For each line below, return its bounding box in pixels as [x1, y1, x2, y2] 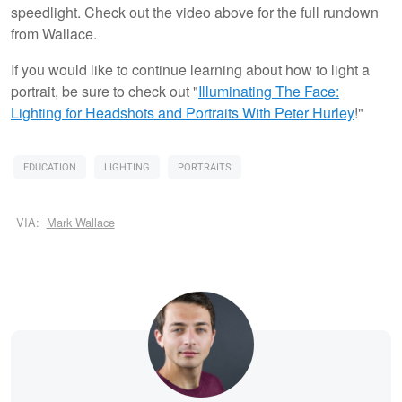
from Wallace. [11, 22, 97, 44]
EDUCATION [23, 159, 76, 175]
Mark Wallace [46, 214, 115, 232]
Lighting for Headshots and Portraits [11, 101, 239, 123]
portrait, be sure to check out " [11, 80, 198, 101]
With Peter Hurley [239, 101, 354, 123]
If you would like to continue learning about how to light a [11, 58, 370, 80]
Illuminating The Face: [198, 80, 339, 101]
